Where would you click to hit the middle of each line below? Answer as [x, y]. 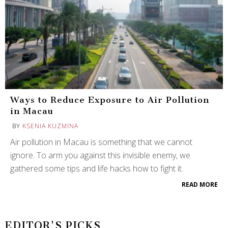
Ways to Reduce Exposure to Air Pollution [110, 99]
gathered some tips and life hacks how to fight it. [98, 168]
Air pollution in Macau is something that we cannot [101, 142]
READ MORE [200, 184]
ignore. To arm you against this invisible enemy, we [100, 155]
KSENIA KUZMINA [50, 126]
